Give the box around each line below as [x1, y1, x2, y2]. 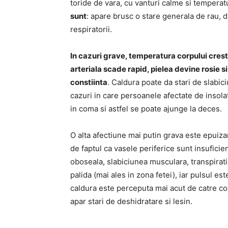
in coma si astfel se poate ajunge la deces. [70, 104, 222, 113]
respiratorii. [70, 24, 112, 34]
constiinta [70, 77, 107, 87]
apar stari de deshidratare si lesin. [70, 196, 192, 206]
